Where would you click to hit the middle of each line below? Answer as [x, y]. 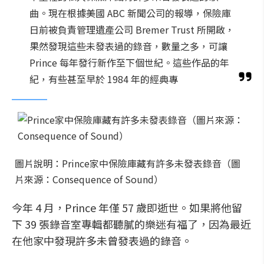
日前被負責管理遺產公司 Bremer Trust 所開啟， [132, 29]
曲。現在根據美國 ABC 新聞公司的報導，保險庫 [130, 13]
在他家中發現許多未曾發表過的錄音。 [102, 240]
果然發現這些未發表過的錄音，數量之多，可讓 [128, 46]
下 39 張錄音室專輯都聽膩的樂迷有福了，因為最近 [131, 224]
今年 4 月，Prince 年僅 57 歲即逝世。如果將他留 [127, 207]
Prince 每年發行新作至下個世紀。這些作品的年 [129, 62]
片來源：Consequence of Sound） [89, 179]
